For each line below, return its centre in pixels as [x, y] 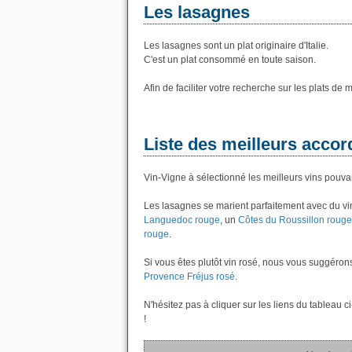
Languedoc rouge [182, 220]
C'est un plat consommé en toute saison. [230, 60]
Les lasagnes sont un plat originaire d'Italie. [236, 46]
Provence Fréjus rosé [189, 277]
